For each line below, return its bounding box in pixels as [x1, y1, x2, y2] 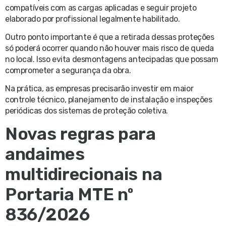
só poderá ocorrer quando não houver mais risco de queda [5, 43, 214, 53]
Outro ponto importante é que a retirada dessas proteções [5, 32, 214, 42]
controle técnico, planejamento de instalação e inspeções [5, 95, 212, 105]
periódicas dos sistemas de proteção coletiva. [5, 106, 168, 116]
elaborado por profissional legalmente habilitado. [5, 14, 180, 24]
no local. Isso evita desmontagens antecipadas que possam [5, 54, 218, 64]
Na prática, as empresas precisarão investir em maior [5, 84, 194, 94]
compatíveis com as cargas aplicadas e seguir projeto [5, 3, 197, 13]
